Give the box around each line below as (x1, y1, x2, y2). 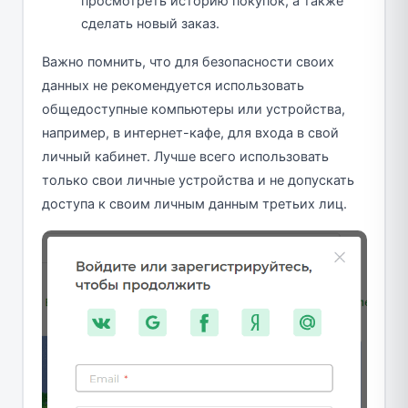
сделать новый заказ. (81, 15, 219, 33)
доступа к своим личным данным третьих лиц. (41, 196, 347, 213)
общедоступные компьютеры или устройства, (41, 101, 345, 118)
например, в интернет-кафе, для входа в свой (41, 125, 339, 142)
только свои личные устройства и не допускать (41, 172, 354, 189)
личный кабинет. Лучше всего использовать (41, 148, 329, 166)
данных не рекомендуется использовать (41, 77, 304, 95)
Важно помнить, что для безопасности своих (41, 54, 334, 71)
